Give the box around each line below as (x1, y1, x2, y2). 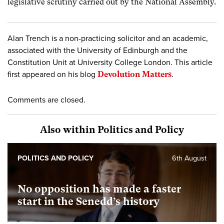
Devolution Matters (97, 69, 171, 79)
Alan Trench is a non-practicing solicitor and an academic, (7, 33, 208, 43)
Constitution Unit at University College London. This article (7, 57, 212, 67)
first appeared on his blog (7, 69, 97, 79)
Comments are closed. (7, 94, 85, 105)
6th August (172, 153, 206, 162)
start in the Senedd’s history (17, 195, 159, 207)
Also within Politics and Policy (40, 123, 184, 135)
